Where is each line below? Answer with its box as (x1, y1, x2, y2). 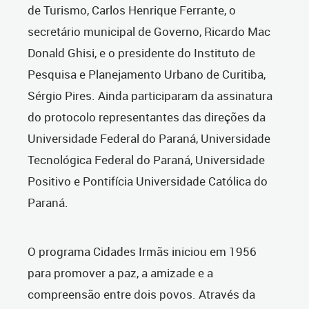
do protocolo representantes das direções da (28, 109, 266, 126)
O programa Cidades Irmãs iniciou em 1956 (28, 243, 257, 260)
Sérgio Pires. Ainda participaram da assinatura (28, 88, 272, 104)
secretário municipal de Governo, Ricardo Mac (28, 23, 270, 40)
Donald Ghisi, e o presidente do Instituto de (28, 45, 255, 61)
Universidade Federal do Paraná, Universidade (28, 130, 270, 147)
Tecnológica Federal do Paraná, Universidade (28, 152, 265, 168)
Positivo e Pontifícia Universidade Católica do (28, 173, 268, 190)
